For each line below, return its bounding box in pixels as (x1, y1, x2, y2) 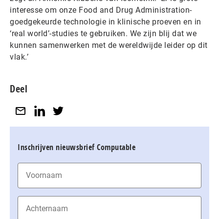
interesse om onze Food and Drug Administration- (10, 5, 192, 15)
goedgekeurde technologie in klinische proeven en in (10, 17, 201, 26)
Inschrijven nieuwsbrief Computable (18, 141, 135, 153)
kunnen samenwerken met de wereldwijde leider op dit (10, 41, 208, 50)
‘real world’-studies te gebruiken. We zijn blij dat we (10, 29, 197, 38)
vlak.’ (10, 52, 28, 62)
